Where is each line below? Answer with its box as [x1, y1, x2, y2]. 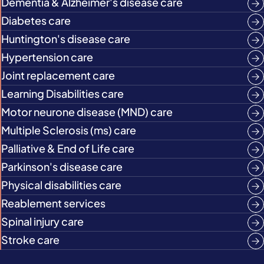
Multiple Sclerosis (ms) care [1, 123, 136, 137]
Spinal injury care [1, 214, 84, 228]
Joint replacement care [1, 68, 115, 82]
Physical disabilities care [1, 178, 121, 192]
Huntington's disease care [1, 32, 130, 45]
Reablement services [1, 196, 105, 210]
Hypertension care [1, 50, 93, 64]
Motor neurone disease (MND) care [1, 105, 173, 118]
